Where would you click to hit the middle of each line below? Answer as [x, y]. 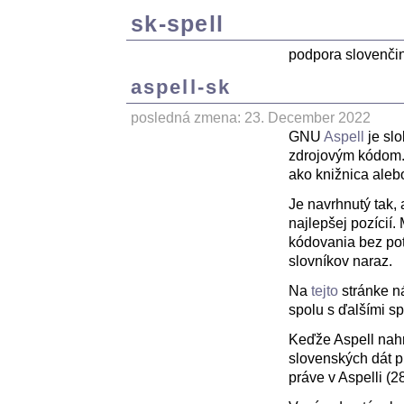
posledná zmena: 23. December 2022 [251, 118]
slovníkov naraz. [340, 262]
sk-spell [178, 24]
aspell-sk [185, 87]
